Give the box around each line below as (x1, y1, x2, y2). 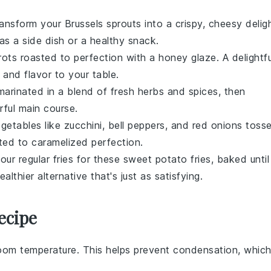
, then (218, 85, 246, 97)
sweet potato (123, 152, 188, 165)
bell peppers (108, 119, 165, 131)
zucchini (64, 119, 102, 131)
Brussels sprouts (64, 17, 142, 30)
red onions (192, 119, 243, 131)
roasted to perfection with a (17, 51, 158, 64)
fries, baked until (187, 152, 269, 165)
